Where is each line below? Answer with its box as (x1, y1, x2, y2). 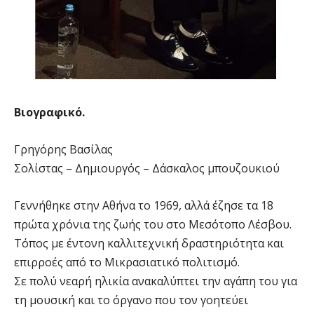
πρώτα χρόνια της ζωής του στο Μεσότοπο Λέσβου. (14, 217, 292, 233)
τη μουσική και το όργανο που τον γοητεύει (14, 292, 248, 308)
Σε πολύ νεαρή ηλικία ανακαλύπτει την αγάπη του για (14, 273, 297, 289)
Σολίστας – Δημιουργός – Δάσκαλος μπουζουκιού (14, 161, 280, 177)
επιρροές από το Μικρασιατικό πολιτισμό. (14, 254, 240, 271)
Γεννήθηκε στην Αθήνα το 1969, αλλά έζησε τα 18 (14, 198, 273, 214)
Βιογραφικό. (14, 104, 85, 121)
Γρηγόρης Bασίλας (14, 142, 113, 158)
